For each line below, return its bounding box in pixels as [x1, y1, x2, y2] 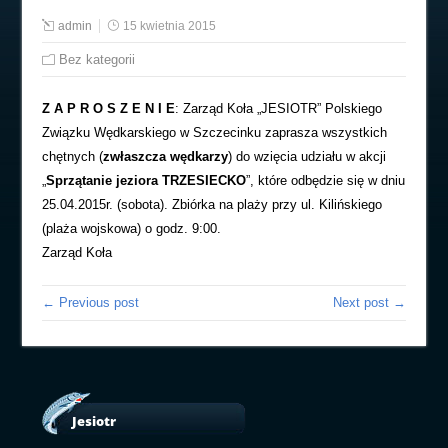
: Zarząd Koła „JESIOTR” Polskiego [175, 101, 383, 116]
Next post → [332, 295, 406, 310]
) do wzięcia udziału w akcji [228, 149, 387, 164]
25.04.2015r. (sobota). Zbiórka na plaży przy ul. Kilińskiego [42, 197, 383, 212]
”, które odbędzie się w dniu [246, 173, 406, 188]
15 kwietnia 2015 [123, 19, 217, 33]
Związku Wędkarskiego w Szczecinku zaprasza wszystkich [42, 125, 388, 140]
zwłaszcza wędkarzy [103, 149, 229, 164]
